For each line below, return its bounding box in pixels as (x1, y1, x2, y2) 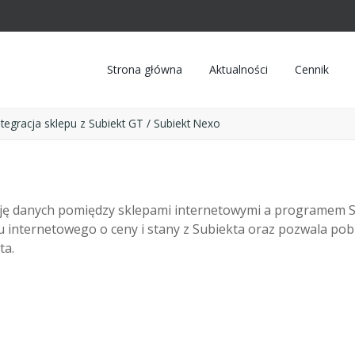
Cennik (295, 62, 329, 77)
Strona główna (107, 62, 182, 77)
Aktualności (209, 62, 268, 77)
